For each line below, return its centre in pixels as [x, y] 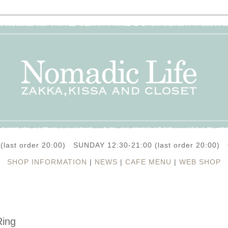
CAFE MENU [148, 162]
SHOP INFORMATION [47, 162]
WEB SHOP [200, 162]
